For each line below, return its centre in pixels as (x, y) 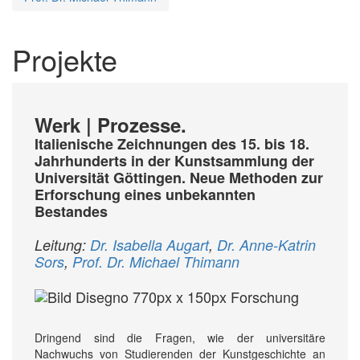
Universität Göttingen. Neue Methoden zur (179, 177)
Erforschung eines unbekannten (145, 194)
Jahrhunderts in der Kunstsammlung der (174, 160)
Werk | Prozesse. (110, 124)
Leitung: (62, 244)
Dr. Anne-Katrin (266, 244)
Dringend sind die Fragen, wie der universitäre (180, 338)
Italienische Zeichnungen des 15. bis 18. (172, 143)
